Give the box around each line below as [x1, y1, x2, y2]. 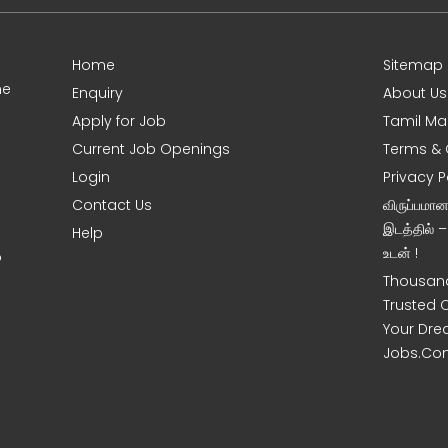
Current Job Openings [72, 139, 231, 160]
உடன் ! [383, 243, 419, 264]
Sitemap [383, 55, 444, 76]
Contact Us [72, 195, 153, 216]
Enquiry [72, 83, 124, 104]
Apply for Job [72, 111, 167, 132]
